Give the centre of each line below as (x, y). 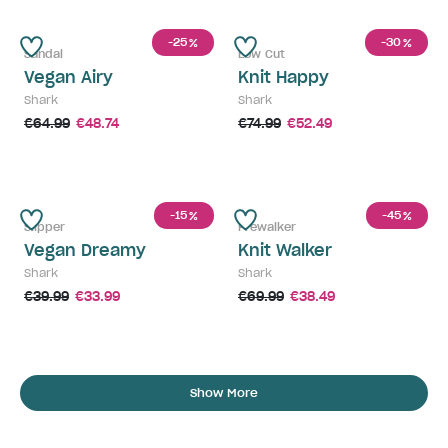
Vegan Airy (68, 77)
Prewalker (267, 227)
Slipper (44, 227)
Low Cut (261, 54)
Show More (224, 393)
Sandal (43, 54)
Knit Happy (283, 77)
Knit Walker (285, 250)
